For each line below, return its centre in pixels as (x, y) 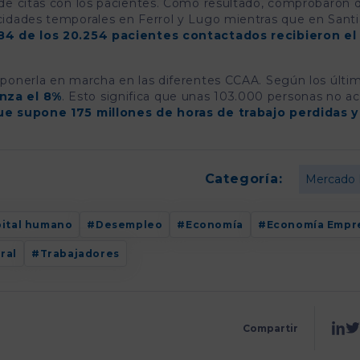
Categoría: (243, 179)
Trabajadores (80, 254)
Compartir (270, 328)
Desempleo (129, 224)
